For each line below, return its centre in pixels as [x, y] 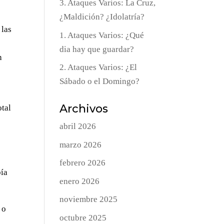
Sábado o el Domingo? [100, 81]
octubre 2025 [83, 217]
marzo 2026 [81, 144]
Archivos [84, 109]
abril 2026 [78, 126]
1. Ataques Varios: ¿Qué [102, 35]
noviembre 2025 [89, 199]
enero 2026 [80, 181]
